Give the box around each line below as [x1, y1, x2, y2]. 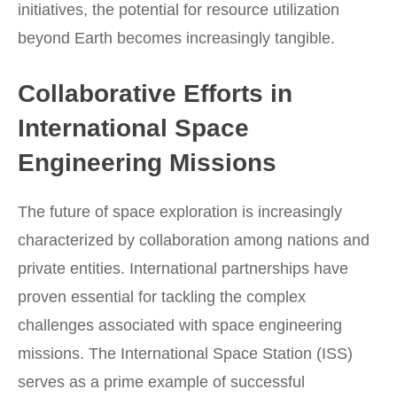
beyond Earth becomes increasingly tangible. [18, 28, 335, 47]
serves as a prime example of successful [18, 372, 305, 391]
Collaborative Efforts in [18, 79, 292, 107]
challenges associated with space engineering [18, 315, 342, 334]
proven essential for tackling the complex [18, 287, 306, 306]
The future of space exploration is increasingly [18, 202, 342, 221]
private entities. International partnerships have [18, 259, 348, 277]
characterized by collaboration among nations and [18, 230, 370, 249]
